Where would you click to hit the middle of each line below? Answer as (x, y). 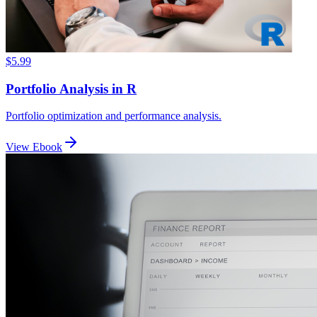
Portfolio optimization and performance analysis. (114, 116)
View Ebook (34, 147)
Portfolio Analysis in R (71, 88)
